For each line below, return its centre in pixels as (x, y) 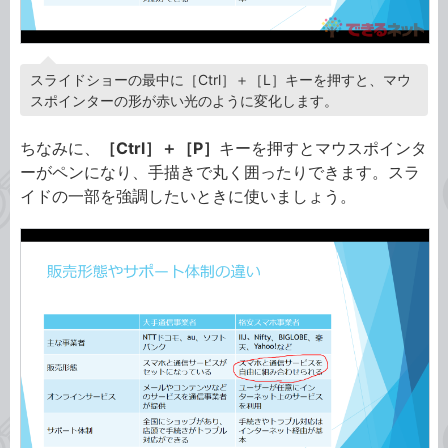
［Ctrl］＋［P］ (159, 148)
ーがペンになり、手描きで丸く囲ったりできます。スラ (220, 172)
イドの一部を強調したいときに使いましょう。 (188, 196)
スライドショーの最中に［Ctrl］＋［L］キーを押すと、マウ (220, 80)
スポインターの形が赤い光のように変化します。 (184, 101)
